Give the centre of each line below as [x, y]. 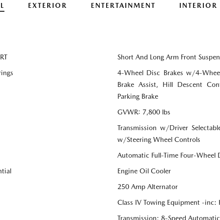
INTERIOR [198, 6]
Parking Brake [138, 96]
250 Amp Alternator [148, 187]
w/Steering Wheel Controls [159, 140]
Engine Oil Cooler [144, 171]
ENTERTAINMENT [123, 6]
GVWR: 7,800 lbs [144, 112]
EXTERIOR [47, 6]
